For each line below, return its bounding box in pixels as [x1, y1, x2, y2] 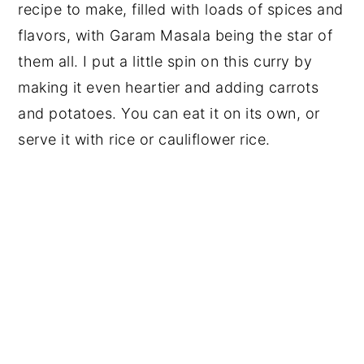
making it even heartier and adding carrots [18, 78, 319, 96]
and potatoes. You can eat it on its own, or [18, 104, 320, 122]
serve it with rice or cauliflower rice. [18, 130, 271, 148]
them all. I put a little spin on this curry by [18, 52, 313, 70]
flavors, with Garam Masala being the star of [18, 26, 333, 44]
